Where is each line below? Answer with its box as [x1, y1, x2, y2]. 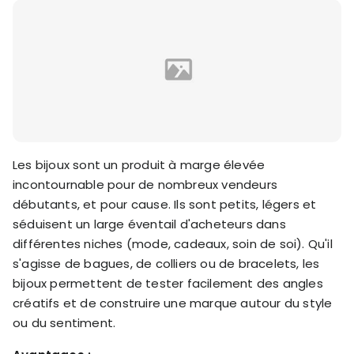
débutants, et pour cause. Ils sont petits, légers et [13, 196, 317, 213]
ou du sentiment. [13, 314, 116, 332]
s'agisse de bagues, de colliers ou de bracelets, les [13, 255, 320, 273]
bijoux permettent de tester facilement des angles [13, 275, 323, 292]
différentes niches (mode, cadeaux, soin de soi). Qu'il [13, 235, 333, 253]
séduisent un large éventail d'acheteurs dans [13, 216, 286, 233]
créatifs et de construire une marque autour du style [13, 295, 333, 312]
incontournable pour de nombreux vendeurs [13, 176, 278, 194]
